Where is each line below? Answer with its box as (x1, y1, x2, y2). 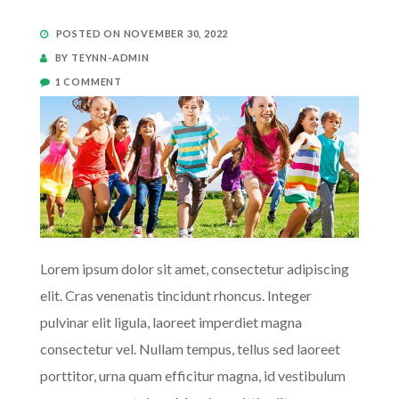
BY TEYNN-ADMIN (52, 52, 150, 63)
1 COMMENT (54, 76, 123, 87)
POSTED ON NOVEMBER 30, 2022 (53, 28, 229, 39)
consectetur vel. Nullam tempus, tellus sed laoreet (40, 340, 340, 357)
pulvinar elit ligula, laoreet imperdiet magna (40, 313, 302, 330)
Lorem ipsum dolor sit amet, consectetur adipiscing (40, 260, 349, 277)
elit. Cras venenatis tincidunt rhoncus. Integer (40, 287, 312, 304)
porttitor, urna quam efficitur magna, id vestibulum (40, 367, 346, 384)
